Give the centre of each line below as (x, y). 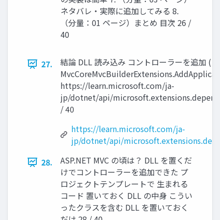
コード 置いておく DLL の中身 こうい (126, 196)
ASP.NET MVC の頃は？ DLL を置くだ (126, 160)
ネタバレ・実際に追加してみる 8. (120, 11)
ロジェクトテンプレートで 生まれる (124, 184)
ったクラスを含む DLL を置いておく (124, 207)
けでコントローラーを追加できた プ (124, 172)
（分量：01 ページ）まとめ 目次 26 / (126, 23)
